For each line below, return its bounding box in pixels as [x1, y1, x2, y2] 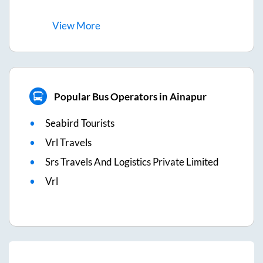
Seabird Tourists [45, 117, 114, 130]
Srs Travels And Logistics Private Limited [45, 156, 219, 168]
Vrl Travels [45, 136, 92, 149]
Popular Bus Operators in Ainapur [53, 90, 207, 103]
